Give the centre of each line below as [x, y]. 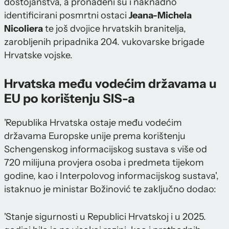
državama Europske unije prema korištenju [95, 136]
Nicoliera [24, 28]
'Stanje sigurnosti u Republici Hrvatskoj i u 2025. [105, 216]
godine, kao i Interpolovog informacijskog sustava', [111, 176]
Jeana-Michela [160, 15]
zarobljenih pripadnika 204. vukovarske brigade [104, 42]
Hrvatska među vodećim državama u [110, 83]
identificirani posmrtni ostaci [66, 15]
